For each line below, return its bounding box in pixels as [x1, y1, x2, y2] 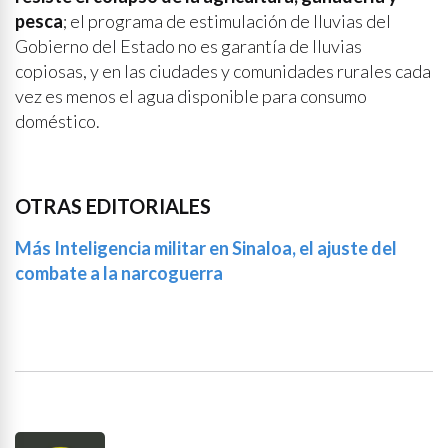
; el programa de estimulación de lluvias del [63, 10, 391, 32]
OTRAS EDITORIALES [15, 194, 211, 218]
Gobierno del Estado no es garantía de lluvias [15, 35, 362, 57]
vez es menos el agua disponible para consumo [15, 85, 367, 107]
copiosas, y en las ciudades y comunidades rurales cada [15, 60, 431, 82]
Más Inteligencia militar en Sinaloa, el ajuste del [15, 237, 397, 259]
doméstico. [15, 110, 100, 132]
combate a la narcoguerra [15, 262, 223, 284]
